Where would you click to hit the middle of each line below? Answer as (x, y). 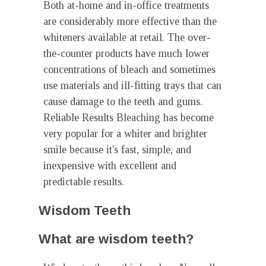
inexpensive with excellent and (110, 166)
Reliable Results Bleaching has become (129, 118)
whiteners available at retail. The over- (127, 37)
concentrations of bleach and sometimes (129, 69)
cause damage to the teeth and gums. (123, 102)
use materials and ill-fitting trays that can (132, 85)
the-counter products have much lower (126, 53)
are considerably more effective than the (130, 21)
